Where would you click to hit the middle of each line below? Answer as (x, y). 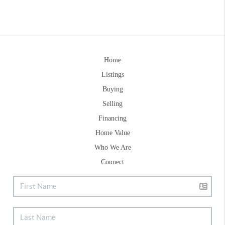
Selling (113, 103)
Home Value (113, 133)
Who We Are (113, 147)
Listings (113, 74)
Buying (113, 89)
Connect (113, 162)
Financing (113, 118)
